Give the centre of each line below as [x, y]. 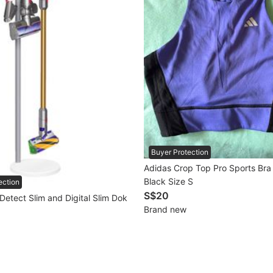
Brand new [165, 210]
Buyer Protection [180, 152]
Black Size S [168, 182]
